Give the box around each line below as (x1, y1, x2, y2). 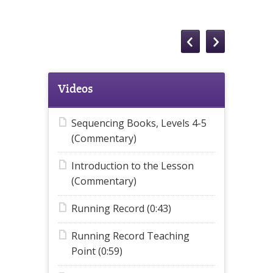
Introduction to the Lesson (71, 158, 194, 172)
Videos (58, 80, 93, 96)
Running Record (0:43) (71, 202, 171, 216)
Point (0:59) (71, 244, 122, 258)
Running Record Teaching (71, 229, 190, 243)
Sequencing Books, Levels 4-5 (71, 116, 207, 130)
